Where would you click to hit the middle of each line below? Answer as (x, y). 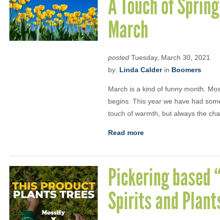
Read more (126, 133)
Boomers (186, 70)
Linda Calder (141, 70)
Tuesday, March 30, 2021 (170, 57)
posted (119, 57)
